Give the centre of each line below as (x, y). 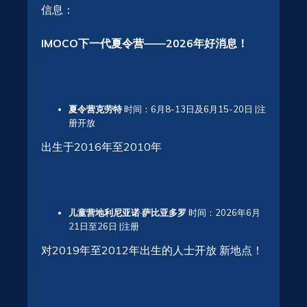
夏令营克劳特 (95, 109)
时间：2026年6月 (223, 212)
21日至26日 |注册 (104, 226)
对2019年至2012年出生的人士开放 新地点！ (152, 250)
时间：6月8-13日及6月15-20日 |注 (194, 109)
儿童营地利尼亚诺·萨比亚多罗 (127, 212)
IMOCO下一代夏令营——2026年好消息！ (145, 43)
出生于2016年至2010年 (101, 146)
